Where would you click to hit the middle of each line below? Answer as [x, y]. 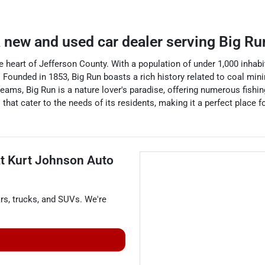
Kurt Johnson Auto [61, 160]
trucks [25, 199]
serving [193, 42]
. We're [93, 199]
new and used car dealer [85, 42]
